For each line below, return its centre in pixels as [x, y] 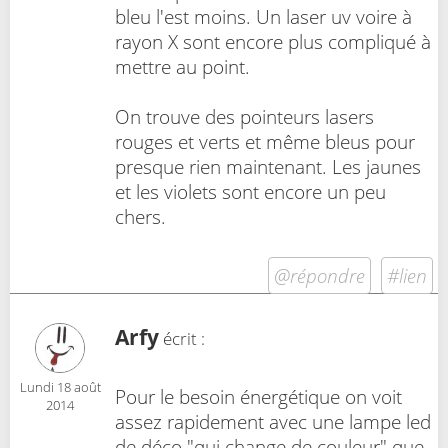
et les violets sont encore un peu [250, 192]
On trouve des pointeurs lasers [244, 117]
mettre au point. [182, 67]
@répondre [319, 275]
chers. [140, 217]
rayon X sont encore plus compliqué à [273, 42]
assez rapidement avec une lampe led [273, 422]
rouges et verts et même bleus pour [265, 142]
